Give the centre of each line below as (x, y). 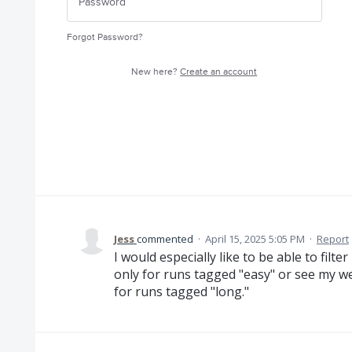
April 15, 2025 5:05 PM (255, 239)
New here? (156, 72)
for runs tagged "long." (181, 291)
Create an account (219, 72)
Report (332, 239)
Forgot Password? (104, 37)
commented (166, 239)
